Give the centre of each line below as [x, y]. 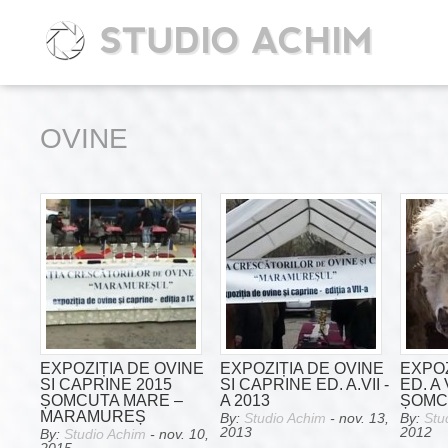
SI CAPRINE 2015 [106, 384]
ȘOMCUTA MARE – [111, 400]
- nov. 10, [177, 434]
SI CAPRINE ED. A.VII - [304, 384]
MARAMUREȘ [93, 416]
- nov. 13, [357, 418]
